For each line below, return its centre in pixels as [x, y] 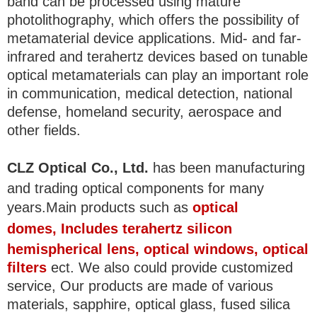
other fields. [44, 131]
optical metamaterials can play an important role [158, 75]
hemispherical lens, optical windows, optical [158, 249]
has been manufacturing [227, 168]
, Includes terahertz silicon [142, 229]
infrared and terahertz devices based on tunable [157, 57]
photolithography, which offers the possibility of [153, 20]
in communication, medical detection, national [150, 94]
